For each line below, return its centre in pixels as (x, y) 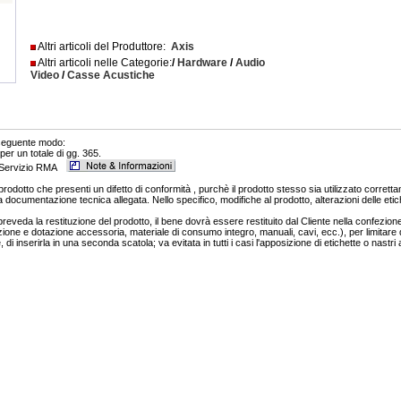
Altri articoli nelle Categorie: (104, 63)
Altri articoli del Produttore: (104, 47)
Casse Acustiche (111, 75)
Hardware (203, 63)
